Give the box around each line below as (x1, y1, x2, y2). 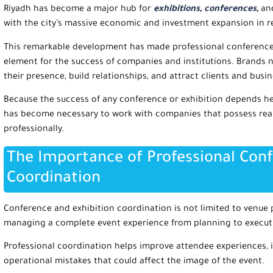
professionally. (4, 125, 64, 135)
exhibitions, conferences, (151, 5, 258, 15)
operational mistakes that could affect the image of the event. (4, 257, 264, 268)
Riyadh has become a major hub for (4, 5, 151, 15)
